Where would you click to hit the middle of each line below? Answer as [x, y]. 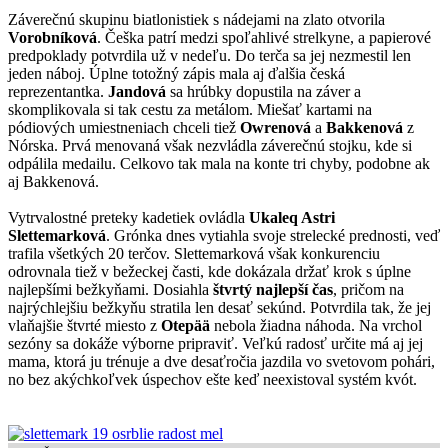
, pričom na [368, 289]
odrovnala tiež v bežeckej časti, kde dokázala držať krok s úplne [209, 271]
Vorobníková [52, 37]
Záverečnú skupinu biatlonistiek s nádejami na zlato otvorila [196, 19]
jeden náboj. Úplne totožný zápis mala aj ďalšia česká [176, 73]
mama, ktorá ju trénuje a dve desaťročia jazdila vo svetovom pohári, [221, 361]
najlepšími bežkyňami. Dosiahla [110, 289]
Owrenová [275, 127]
